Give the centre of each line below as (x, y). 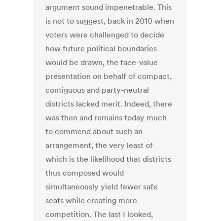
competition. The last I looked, (99, 214)
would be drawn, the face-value (102, 62)
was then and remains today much (106, 118)
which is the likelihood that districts (109, 159)
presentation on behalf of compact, (109, 76)
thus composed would (85, 173)
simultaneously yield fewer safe (102, 187)
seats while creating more (92, 201)
